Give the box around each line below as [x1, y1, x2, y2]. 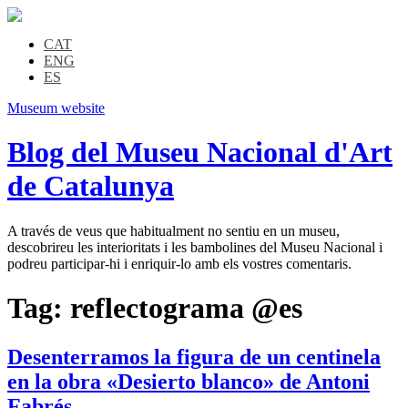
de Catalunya [7, 169, 174, 203]
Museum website [7, 100, 105, 116]
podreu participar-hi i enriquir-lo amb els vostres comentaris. [7, 255, 352, 271]
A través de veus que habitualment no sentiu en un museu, [7, 222, 340, 239]
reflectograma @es [70, 291, 302, 325]
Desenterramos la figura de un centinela [7, 344, 381, 369]
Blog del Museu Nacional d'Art [7, 136, 393, 169]
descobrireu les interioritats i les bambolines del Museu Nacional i [7, 239, 382, 255]
